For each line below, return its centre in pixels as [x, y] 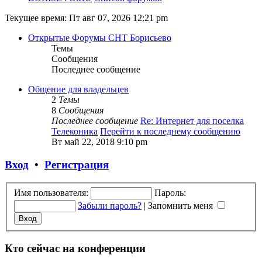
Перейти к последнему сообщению [170, 132]
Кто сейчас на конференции [75, 249]
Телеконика [75, 132]
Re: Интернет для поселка [192, 121]
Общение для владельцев [78, 89]
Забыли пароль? [110, 205]
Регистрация [77, 165]
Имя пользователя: [51, 192]
